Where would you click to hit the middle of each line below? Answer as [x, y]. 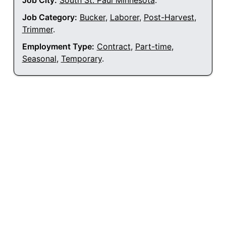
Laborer [124, 17]
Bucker [92, 17]
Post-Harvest [169, 17]
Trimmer [37, 30]
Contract [114, 47]
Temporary [81, 59]
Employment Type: [58, 47]
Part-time [153, 47]
